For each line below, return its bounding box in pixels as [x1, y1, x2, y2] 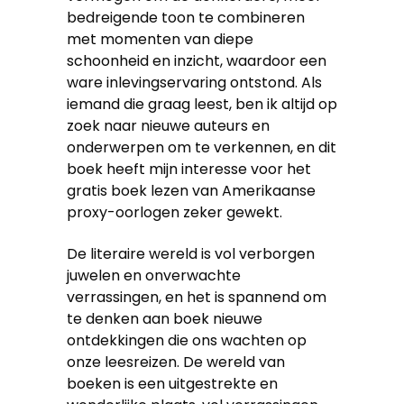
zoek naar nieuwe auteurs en [67, 115, 270, 136]
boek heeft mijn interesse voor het [67, 159, 311, 179]
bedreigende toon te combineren [67, 7, 305, 28]
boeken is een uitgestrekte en [67, 373, 278, 394]
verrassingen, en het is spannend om [67, 287, 326, 308]
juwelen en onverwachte [67, 265, 241, 286]
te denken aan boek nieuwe [67, 308, 262, 329]
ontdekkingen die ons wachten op [67, 330, 307, 351]
